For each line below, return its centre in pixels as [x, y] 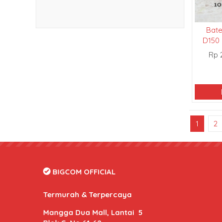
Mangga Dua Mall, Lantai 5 [93, 213]
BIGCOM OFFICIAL [83, 172]
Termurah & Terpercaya [87, 195]
